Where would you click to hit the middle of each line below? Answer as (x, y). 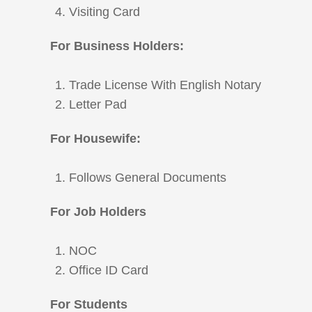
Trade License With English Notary (165, 85)
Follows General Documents (148, 178)
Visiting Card (104, 12)
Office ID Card (109, 271)
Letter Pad (98, 105)
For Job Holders (98, 212)
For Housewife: (95, 139)
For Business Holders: (117, 46)
